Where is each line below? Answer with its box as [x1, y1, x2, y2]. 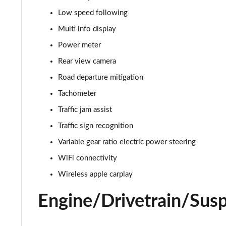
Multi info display [58, 25, 116, 33]
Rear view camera [58, 58, 116, 65]
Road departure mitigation [58, 74, 143, 81]
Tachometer [58, 90, 96, 97]
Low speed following [58, 9, 128, 17]
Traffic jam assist [58, 106, 112, 114]
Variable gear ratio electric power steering [58, 138, 196, 146]
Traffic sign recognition [58, 122, 133, 130]
